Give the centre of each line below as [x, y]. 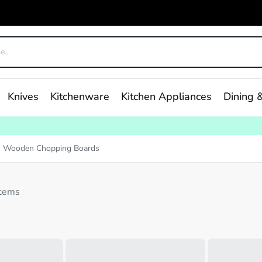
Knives [23, 97]
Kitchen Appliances [166, 97]
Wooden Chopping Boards [51, 149]
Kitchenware [80, 97]
